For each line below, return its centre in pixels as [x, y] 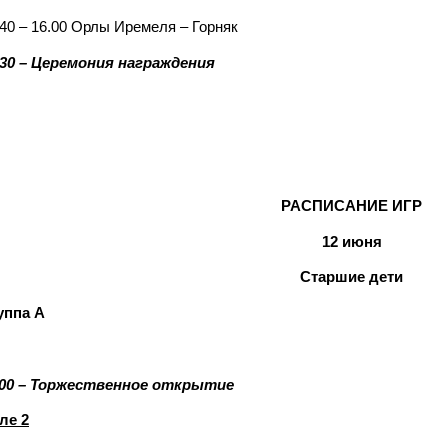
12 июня [351, 241]
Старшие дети [351, 277]
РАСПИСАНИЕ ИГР [351, 205]
